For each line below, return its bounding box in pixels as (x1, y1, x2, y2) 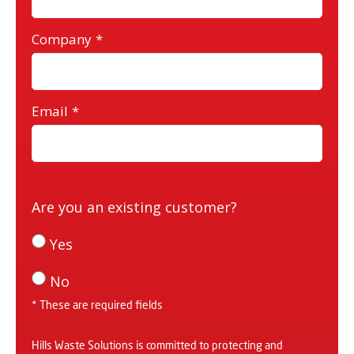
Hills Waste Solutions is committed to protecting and (32, 338, 283, 352)
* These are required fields (32, 298, 163, 311)
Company (32, 30, 92, 48)
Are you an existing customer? (32, 198, 237, 217)
